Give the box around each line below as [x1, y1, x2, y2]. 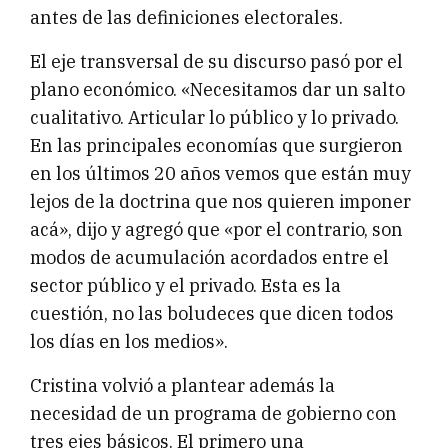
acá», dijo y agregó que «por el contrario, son [30, 217, 403, 241]
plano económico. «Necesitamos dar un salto [30, 77, 405, 101]
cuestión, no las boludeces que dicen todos [30, 301, 394, 325]
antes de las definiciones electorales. [30, 5, 343, 29]
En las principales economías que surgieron [30, 133, 403, 157]
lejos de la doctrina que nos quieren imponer [30, 189, 411, 213]
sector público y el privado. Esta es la [30, 273, 341, 297]
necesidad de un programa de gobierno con [30, 401, 397, 425]
